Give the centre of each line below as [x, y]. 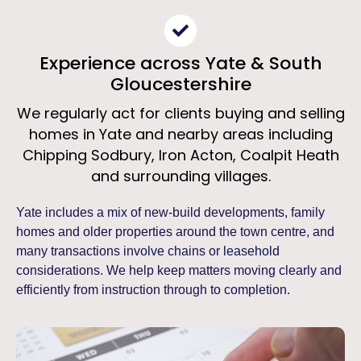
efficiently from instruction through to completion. [153, 290]
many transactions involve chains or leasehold [148, 251]
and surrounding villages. [180, 176]
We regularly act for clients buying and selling [180, 113]
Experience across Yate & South [180, 63]
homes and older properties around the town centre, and [175, 232]
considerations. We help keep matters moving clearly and [179, 270]
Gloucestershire [180, 84]
